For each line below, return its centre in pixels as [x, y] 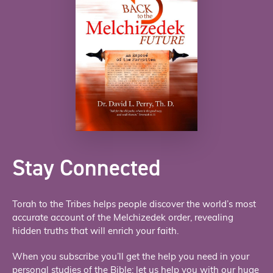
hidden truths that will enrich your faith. [95, 232]
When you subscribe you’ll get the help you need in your [131, 258]
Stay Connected [86, 168]
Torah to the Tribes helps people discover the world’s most [134, 205]
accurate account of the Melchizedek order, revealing [123, 219]
